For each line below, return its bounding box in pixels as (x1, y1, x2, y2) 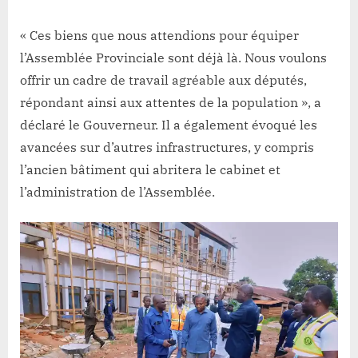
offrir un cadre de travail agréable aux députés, (20, 72, 307, 89)
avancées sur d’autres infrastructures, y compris (20, 139, 314, 156)
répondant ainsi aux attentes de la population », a (20, 94, 321, 111)
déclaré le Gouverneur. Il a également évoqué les (20, 117, 317, 133)
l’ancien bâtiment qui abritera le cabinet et (20, 161, 280, 178)
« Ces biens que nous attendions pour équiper (20, 27, 299, 44)
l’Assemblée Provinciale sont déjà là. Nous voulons (20, 50, 327, 66)
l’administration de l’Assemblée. (20, 184, 215, 201)
